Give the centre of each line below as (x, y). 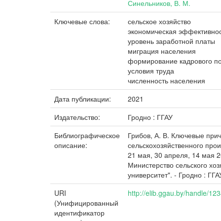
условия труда (151, 71)
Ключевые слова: (83, 21)
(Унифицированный (86, 203)
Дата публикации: (84, 99)
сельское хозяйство (159, 21)
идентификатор (79, 213)
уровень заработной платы (171, 41)
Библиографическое (87, 135)
